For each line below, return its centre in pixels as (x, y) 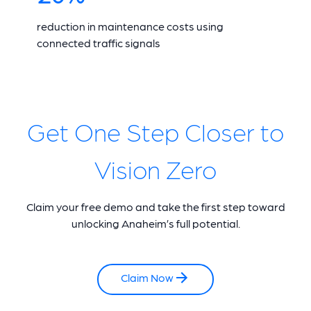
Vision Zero (155, 169)
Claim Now (147, 278)
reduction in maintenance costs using (130, 26)
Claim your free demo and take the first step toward (155, 207)
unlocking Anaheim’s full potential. (155, 224)
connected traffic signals (98, 43)
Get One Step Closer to (155, 131)
